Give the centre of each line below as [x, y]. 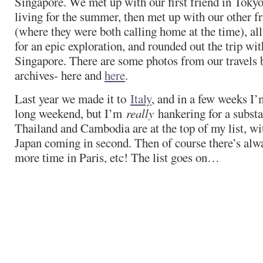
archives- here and [60, 75]
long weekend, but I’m [70, 113]
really [140, 113]
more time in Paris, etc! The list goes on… [117, 157]
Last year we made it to [73, 99]
